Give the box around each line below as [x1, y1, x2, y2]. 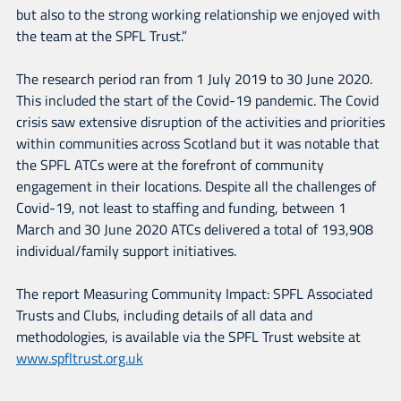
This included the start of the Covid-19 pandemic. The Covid [15, 89, 379, 111]
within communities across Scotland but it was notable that [15, 132, 380, 154]
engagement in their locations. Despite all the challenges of [15, 175, 376, 197]
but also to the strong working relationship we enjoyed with [15, 3, 380, 25]
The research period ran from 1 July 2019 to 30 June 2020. [15, 67, 372, 90]
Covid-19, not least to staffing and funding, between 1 [15, 196, 346, 218]
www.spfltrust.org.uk [15, 346, 143, 369]
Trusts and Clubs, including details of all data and [15, 303, 312, 326]
